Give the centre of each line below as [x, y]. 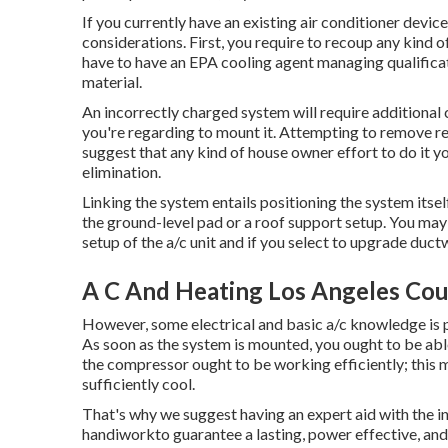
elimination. [121, 172]
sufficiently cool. [138, 384]
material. [112, 82]
